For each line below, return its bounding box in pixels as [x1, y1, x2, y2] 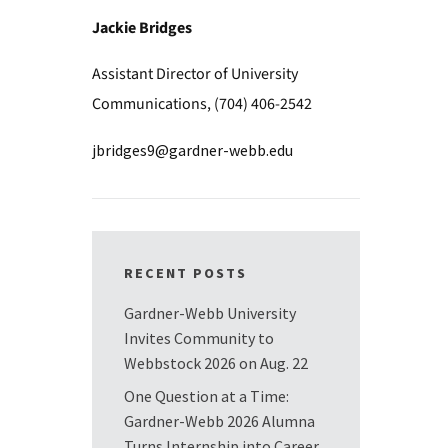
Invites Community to [123, 328, 274, 348]
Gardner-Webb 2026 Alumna [123, 411, 315, 431]
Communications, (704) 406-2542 [91, 93, 312, 115]
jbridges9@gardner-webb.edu [91, 140, 293, 160]
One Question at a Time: [123, 386, 289, 406]
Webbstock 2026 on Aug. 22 [123, 353, 308, 373]
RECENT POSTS [123, 264, 247, 284]
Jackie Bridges [91, 17, 192, 39]
